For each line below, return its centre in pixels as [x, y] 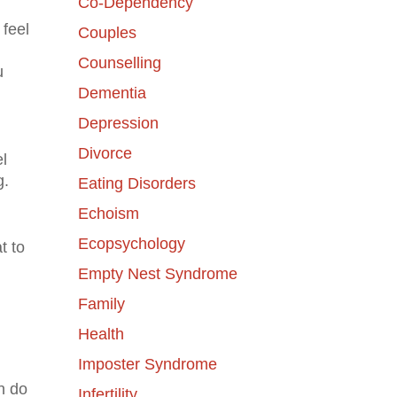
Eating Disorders [136, 183]
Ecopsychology [131, 243]
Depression [118, 123]
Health [101, 334]
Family [101, 304]
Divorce [105, 153]
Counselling [119, 62]
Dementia [112, 93]
